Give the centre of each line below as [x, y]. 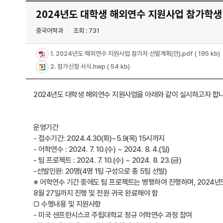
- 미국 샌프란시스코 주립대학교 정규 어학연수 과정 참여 [113, 215]
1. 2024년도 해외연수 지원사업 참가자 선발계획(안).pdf [122, 54]
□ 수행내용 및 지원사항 [67, 204]
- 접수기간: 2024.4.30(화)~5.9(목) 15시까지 [99, 139]
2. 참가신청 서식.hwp [78, 67]
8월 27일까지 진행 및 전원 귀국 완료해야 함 [96, 193]
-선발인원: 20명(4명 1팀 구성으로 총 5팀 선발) [100, 171]
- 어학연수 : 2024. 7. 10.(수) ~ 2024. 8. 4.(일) [102, 150]
